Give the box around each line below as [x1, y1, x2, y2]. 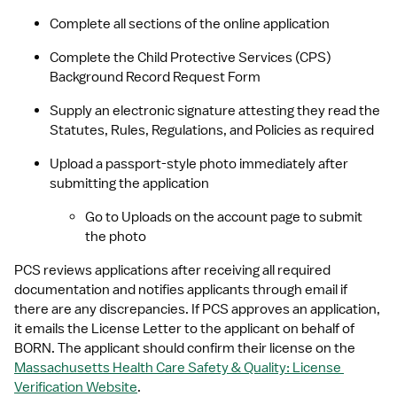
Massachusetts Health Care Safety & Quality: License [14, 359, 341, 377]
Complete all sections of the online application [50, 15, 330, 33]
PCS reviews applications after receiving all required [14, 261, 331, 279]
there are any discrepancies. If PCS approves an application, [14, 300, 380, 318]
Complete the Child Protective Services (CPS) [50, 49, 331, 66]
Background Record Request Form [50, 68, 261, 86]
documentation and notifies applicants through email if [14, 281, 347, 299]
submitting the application [50, 175, 209, 192]
